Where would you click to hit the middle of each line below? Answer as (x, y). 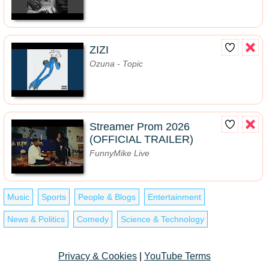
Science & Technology (162, 219)
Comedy (93, 219)
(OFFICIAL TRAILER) (141, 140)
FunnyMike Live (119, 153)
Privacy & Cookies (98, 256)
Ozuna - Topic (116, 64)
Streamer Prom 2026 (140, 127)
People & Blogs (107, 197)
